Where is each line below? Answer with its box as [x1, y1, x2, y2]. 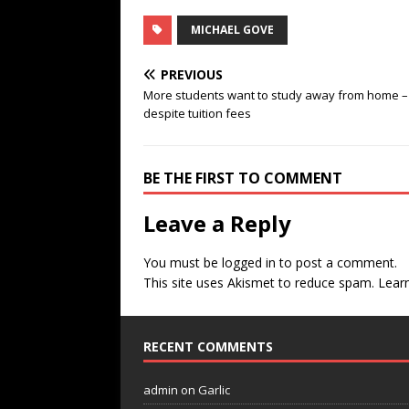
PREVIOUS [161, 66, 223, 83]
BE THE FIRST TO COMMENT [143, 168, 342, 188]
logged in [222, 254, 276, 271]
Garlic [198, 382, 230, 398]
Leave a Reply [143, 208, 291, 238]
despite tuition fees [143, 105, 251, 121]
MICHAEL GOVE [191, 22, 274, 37]
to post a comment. [276, 254, 397, 271]
